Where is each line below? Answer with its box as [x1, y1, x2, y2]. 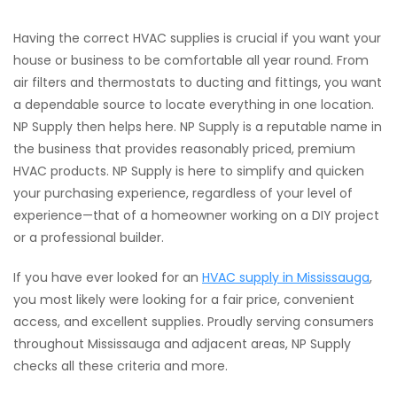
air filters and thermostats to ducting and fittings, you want [13, 74, 382, 91]
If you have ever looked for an [13, 269, 202, 286]
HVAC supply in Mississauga [202, 269, 370, 286]
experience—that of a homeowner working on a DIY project [13, 206, 379, 224]
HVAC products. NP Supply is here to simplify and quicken [13, 162, 364, 180]
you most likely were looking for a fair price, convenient [13, 291, 354, 308]
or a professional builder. [13, 229, 164, 246]
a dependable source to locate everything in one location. [13, 96, 374, 113]
